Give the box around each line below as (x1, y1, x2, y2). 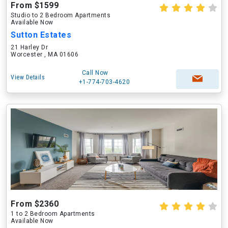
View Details (11, 74, 45, 81)
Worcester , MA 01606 (11, 51, 78, 58)
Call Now (81, 69, 108, 76)
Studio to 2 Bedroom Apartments (11, 12, 110, 19)
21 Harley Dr (11, 44, 48, 51)
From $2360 (11, 199, 59, 209)
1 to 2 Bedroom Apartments (11, 210, 95, 217)
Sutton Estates (11, 30, 71, 40)
